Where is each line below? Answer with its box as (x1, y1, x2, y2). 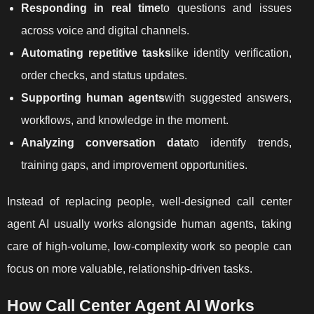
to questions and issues (161, 1, 292, 14)
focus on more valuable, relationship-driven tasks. (7, 262, 252, 275)
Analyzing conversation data (21, 136, 191, 149)
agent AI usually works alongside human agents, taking (7, 217, 292, 230)
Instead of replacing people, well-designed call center (7, 195, 292, 207)
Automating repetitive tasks (21, 46, 172, 59)
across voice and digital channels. (21, 24, 189, 36)
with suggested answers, (164, 91, 292, 104)
